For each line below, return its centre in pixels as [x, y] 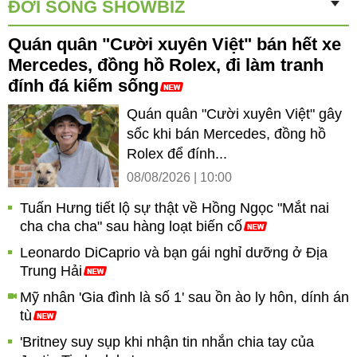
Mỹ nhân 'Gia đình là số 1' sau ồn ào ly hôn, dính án [184, 297]
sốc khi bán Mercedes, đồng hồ [226, 134]
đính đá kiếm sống [83, 86]
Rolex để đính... [177, 154]
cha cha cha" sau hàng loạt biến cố [131, 226]
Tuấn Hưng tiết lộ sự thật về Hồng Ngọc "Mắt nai [175, 208]
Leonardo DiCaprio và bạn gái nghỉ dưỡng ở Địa [174, 253]
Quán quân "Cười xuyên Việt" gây [234, 114]
